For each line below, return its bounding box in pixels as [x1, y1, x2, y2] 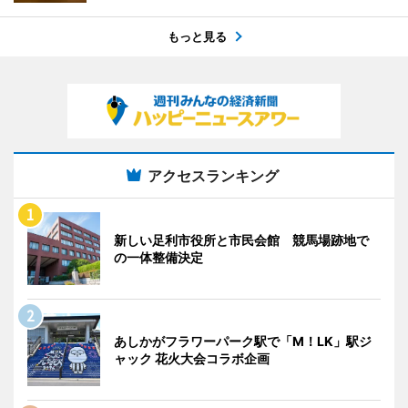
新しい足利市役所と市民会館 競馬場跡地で [114, 232, 369, 249]
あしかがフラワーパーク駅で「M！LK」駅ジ [114, 333, 372, 350]
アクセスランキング [148, 167, 279, 186]
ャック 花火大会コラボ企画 [114, 351, 270, 367]
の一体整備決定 [114, 250, 203, 266]
